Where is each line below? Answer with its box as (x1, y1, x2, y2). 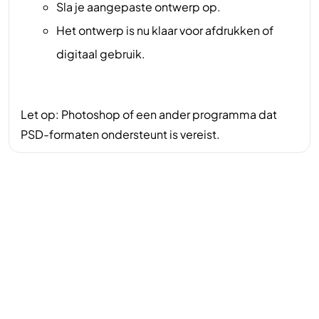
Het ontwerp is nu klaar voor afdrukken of (56, 23, 273, 38)
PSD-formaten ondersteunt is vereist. (21, 126, 220, 142)
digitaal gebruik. (56, 46, 145, 62)
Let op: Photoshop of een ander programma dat (21, 106, 277, 122)
